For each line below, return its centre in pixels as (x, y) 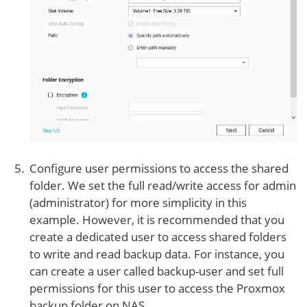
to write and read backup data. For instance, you (157, 254)
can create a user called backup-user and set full (157, 271)
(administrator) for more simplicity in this (138, 202)
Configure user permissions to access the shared (159, 168)
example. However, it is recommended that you (157, 219)
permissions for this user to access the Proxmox (157, 288)
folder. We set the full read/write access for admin (163, 185)
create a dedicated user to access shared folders (158, 236)
